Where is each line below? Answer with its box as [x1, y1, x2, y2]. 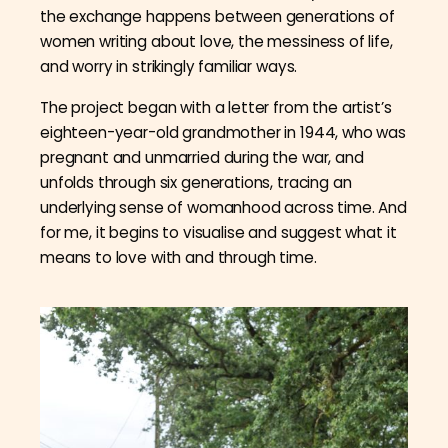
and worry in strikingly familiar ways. [40, 55, 298, 77]
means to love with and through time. [40, 246, 317, 268]
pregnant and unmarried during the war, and [40, 146, 364, 168]
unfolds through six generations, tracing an [40, 171, 352, 193]
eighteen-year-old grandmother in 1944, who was [40, 121, 407, 143]
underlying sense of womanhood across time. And [40, 196, 408, 218]
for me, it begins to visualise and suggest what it [40, 221, 397, 243]
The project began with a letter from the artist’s [40, 96, 392, 118]
